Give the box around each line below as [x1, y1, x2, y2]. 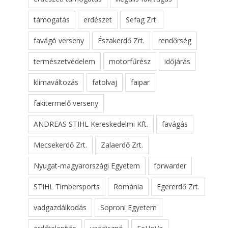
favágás [162, 119, 188, 129]
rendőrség [158, 36, 191, 46]
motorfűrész [109, 56, 151, 67]
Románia [113, 182, 143, 192]
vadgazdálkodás [34, 203, 87, 213]
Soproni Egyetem [100, 203, 157, 213]
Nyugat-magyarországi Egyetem [34, 161, 140, 171]
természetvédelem [34, 56, 95, 67]
